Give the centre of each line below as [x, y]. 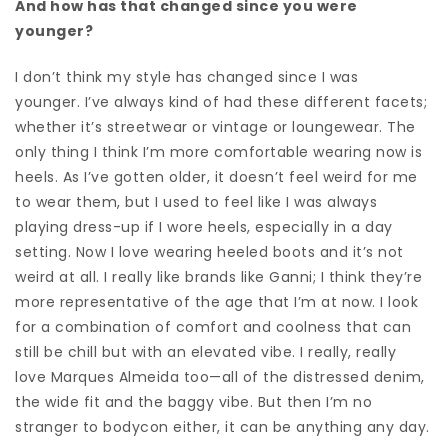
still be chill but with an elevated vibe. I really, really [205, 351]
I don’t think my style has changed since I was [186, 76]
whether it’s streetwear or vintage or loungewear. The [215, 126]
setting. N [50, 251]
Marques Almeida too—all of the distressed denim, [235, 376]
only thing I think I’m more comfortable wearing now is [218, 151]
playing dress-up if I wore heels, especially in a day [204, 226]
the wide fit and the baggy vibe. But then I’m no [193, 401]
